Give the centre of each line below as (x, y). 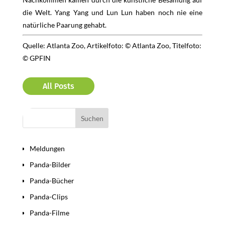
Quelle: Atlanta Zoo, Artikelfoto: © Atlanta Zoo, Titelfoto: (112, 45)
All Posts (58, 86)
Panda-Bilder (50, 164)
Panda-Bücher (52, 181)
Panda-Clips (48, 197)
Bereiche (40, 133)
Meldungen (47, 148)
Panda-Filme (49, 213)
